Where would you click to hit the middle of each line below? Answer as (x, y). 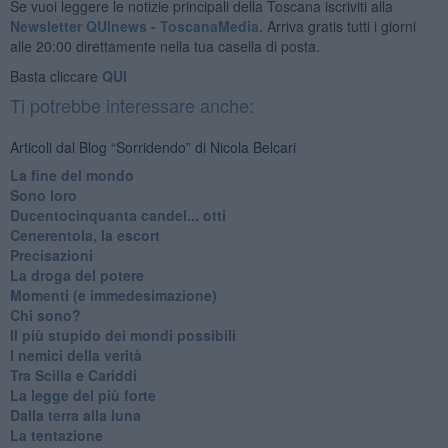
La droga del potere (76, 274)
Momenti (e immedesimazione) (113, 294)
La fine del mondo (71, 174)
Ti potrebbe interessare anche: (131, 104)
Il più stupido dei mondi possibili (122, 334)
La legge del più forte (82, 394)
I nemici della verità (75, 354)
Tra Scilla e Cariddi (73, 374)
